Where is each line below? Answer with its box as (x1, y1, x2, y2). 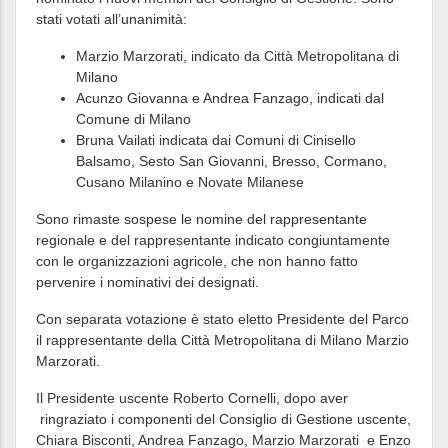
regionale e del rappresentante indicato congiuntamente (36, 232, 390, 248)
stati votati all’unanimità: (36, 11, 187, 27)
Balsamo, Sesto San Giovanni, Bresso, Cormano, (76, 153, 387, 169)
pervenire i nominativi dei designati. (36, 274, 259, 290)
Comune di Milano (76, 111, 191, 127)
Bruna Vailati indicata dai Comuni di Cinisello (76, 132, 356, 148)
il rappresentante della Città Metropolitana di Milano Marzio (36, 332, 409, 348)
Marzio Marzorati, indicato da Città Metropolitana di (76, 48, 399, 64)
